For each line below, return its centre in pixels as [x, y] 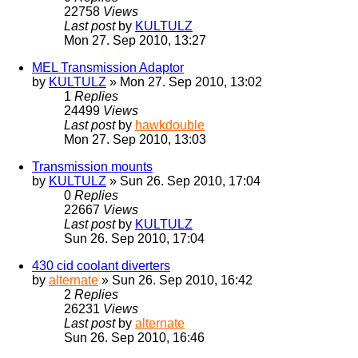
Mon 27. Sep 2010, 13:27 [135, 41]
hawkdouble [170, 125]
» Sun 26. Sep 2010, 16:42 [175, 280]
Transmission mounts [92, 167]
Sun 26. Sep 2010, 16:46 [134, 338]
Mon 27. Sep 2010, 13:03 [135, 140]
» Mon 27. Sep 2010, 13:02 [184, 82]
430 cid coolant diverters [101, 266]
